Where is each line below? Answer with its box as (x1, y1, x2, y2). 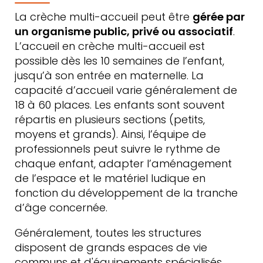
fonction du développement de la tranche (15, 186, 238, 200)
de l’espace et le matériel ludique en (15, 171, 205, 186)
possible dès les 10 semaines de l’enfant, (15, 53, 224, 68)
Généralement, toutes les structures (15, 225, 201, 240)
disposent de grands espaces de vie (15, 240, 207, 255)
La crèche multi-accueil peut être (15, 9, 193, 24)
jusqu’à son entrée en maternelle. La (15, 68, 204, 83)
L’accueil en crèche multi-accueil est (15, 39, 205, 53)
